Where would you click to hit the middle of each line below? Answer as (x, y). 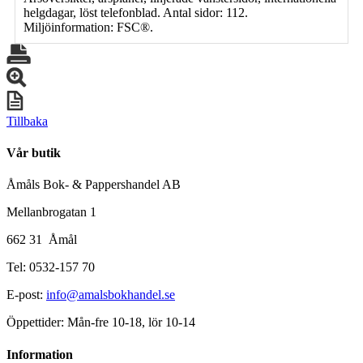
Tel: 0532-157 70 (51, 267)
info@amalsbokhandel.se (111, 295)
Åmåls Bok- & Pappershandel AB (94, 185)
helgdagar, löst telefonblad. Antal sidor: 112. (136, 12)
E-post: (26, 295)
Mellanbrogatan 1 (51, 212)
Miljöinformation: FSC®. (88, 27)
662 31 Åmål (42, 240)
